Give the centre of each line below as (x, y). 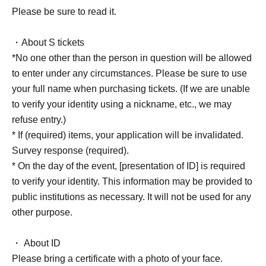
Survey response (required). (70, 151)
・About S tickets (48, 43)
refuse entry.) (39, 120)
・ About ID (36, 243)
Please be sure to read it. (64, 12)
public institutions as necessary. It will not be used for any (132, 197)
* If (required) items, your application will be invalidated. (128, 135)
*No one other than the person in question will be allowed (132, 58)
